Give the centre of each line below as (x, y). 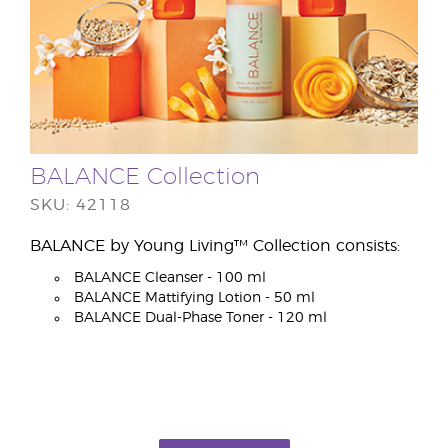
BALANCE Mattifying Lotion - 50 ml (194, 298)
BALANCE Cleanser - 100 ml (170, 278)
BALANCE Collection (145, 178)
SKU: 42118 (80, 205)
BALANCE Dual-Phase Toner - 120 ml (200, 318)
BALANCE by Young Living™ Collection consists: (215, 246)
